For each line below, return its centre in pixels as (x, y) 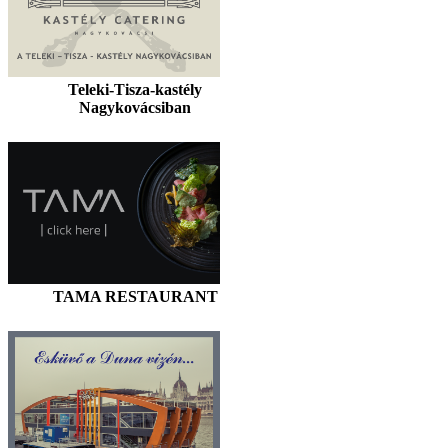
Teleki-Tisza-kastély (135, 89)
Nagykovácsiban (135, 107)
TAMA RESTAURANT (135, 296)
